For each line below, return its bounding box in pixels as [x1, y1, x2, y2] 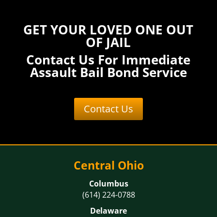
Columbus [89, 178, 128, 189]
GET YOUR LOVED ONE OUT [23, 21, 194, 38]
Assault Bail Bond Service [30, 63, 187, 81]
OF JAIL [86, 33, 131, 51]
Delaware [90, 205, 127, 216]
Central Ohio [73, 157, 144, 173]
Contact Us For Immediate [26, 51, 191, 68]
